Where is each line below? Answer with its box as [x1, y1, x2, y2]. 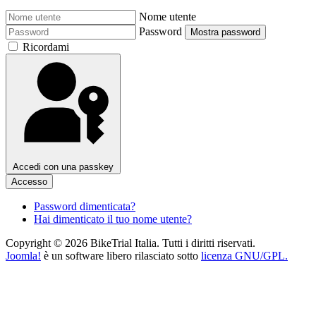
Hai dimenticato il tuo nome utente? [34, 212, 192, 225]
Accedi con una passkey [13, 161, 114, 172]
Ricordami [23, 40, 69, 53]
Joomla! [6, 249, 41, 262]
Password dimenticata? [34, 200, 135, 212]
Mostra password [190, 26, 260, 37]
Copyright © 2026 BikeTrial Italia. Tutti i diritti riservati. [6, 236, 255, 249]
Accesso [11, 176, 47, 187]
